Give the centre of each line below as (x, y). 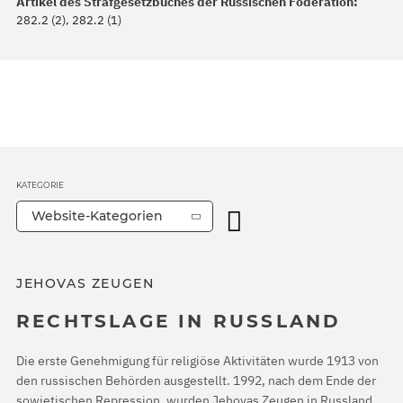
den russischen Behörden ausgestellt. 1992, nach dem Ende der (196, 380)
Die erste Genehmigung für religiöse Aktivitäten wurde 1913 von (197, 360)
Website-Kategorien (97, 216)
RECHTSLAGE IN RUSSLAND (179, 322)
